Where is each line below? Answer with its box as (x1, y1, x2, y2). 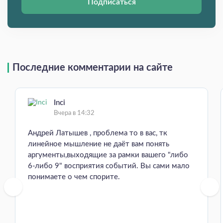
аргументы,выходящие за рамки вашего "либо (28, 151, 188, 159)
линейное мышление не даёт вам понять (28, 140, 169, 148)
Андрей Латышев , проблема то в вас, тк (28, 129, 167, 137)
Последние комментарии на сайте (12, 63, 173, 73)
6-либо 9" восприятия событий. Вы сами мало (28, 162, 190, 170)
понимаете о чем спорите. (28, 173, 120, 181)
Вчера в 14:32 (54, 110, 95, 117)
